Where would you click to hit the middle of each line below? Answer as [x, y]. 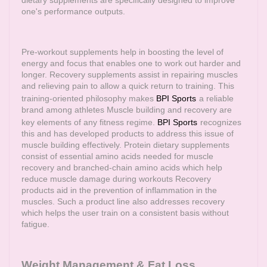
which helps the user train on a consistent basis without [125, 213]
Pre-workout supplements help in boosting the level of [122, 52]
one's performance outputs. [73, 11]
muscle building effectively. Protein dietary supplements [125, 145]
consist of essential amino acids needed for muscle [117, 156]
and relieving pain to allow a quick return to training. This [128, 86]
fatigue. [35, 224]
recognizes [221, 122]
